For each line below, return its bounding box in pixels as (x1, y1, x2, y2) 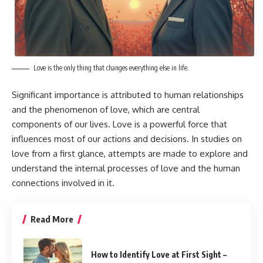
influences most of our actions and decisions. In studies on (12, 133, 242, 144)
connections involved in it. (12, 177, 114, 188)
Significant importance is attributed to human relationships (12, 89, 244, 100)
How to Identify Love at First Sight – (91, 249, 227, 259)
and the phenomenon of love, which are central (12, 103, 200, 115)
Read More (31, 214, 73, 225)
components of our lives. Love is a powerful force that (12, 118, 227, 130)
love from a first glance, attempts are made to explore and (12, 147, 248, 159)
